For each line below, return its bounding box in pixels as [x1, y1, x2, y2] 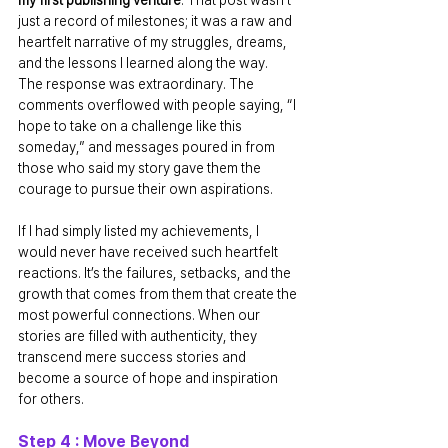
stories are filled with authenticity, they [18, 327, 260, 344]
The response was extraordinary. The [18, 75, 257, 92]
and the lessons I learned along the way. [18, 54, 268, 71]
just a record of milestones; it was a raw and [18, 12, 295, 29]
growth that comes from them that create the [18, 285, 300, 302]
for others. [18, 390, 84, 407]
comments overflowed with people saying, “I [18, 96, 299, 113]
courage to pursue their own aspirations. [18, 180, 273, 197]
